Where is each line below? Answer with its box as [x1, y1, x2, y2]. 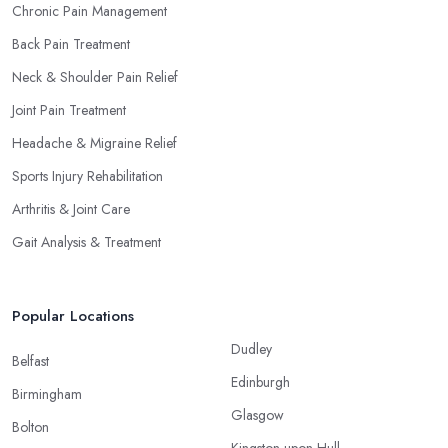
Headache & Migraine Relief [12, 132, 177, 153]
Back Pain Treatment [12, 33, 130, 54]
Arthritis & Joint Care [12, 198, 130, 219]
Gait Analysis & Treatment [12, 231, 161, 252]
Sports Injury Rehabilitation [12, 165, 163, 186]
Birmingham [12, 383, 82, 404]
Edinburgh [231, 371, 290, 392]
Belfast [12, 350, 49, 371]
